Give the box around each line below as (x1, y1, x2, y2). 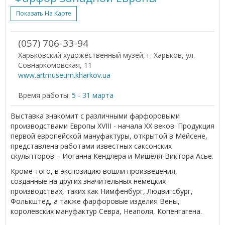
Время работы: (18, 90, 70, 100)
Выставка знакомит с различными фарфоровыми (11, 110, 180, 121)
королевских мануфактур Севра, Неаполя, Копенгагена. (11, 206, 202, 216)
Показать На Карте (16, 9, 71, 18)
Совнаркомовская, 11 (18, 60, 92, 70)
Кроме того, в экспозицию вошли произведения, (11, 166, 177, 176)
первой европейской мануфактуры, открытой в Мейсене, (11, 131, 207, 141)
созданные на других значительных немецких (11, 176, 166, 186)
